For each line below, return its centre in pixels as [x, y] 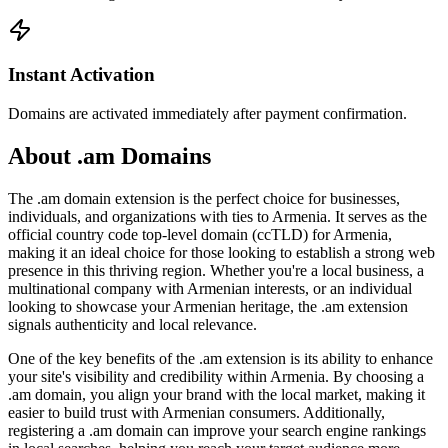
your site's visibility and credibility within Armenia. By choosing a [216, 376]
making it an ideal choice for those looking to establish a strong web [221, 252]
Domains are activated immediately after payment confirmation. [207, 113]
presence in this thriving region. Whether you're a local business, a [216, 270]
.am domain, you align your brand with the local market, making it [216, 394]
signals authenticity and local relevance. [132, 324]
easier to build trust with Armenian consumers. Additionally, [196, 412]
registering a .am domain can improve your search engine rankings [217, 430]
